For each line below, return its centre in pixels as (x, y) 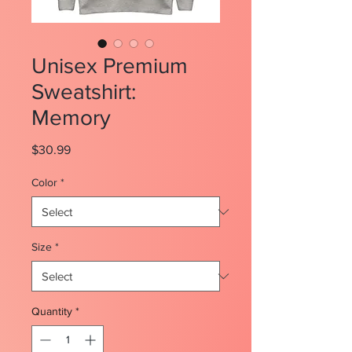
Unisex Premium (110, 66)
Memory (71, 118)
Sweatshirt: (84, 92)
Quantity (52, 312)
